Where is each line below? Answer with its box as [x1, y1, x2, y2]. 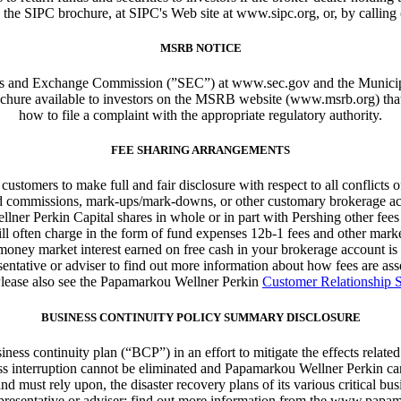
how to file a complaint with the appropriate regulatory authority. [19, 107, 382, 124]
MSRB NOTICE [159, 40, 242, 55]
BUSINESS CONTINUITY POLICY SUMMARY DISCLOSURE [40, 310, 361, 324]
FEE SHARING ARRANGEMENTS [111, 143, 290, 158]
